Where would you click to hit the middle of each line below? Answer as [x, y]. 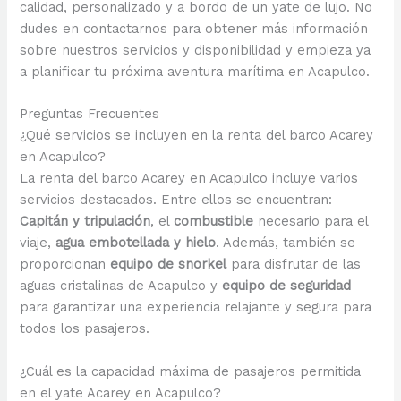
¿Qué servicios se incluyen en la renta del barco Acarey [197, 136]
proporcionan [65, 264]
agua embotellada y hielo [136, 243]
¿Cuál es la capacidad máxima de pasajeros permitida [191, 371]
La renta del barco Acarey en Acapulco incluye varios [189, 179]
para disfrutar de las [294, 264]
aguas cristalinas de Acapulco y [121, 286]
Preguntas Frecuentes [90, 114]
